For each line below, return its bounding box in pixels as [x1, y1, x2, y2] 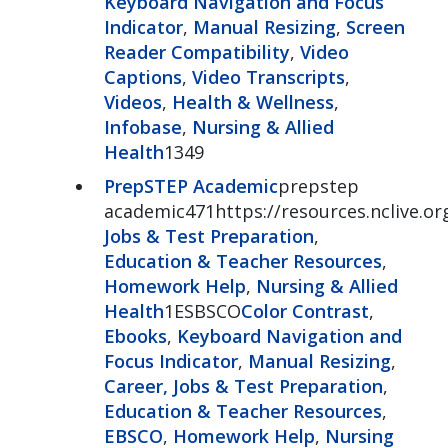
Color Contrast [240, 298, 369, 323]
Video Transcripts [191, 64, 345, 89]
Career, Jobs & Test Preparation [103, 373, 383, 398]
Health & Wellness [171, 89, 334, 114]
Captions [103, 64, 182, 89]
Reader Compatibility [103, 39, 290, 64]
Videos [103, 89, 162, 114]
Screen [345, 14, 405, 39]
